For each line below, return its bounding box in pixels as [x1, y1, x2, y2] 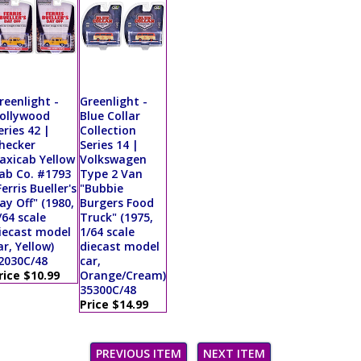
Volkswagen [79, 151, 147, 167]
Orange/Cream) [79, 268, 166, 283]
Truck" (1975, [79, 210, 153, 225]
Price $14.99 [79, 297, 148, 312]
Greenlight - [79, 93, 147, 109]
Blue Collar [79, 108, 140, 123]
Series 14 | [79, 137, 139, 152]
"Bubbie [79, 180, 123, 196]
